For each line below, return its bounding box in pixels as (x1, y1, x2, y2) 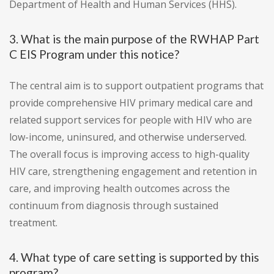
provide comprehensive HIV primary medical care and (9, 96, 253, 110)
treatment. (9, 216, 57, 230)
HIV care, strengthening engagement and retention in (9, 165, 257, 179)
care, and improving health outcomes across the (9, 182, 230, 196)
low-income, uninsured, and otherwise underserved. (9, 130, 246, 144)
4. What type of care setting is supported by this (9, 250, 259, 265)
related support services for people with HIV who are (9, 113, 252, 127)
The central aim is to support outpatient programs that (9, 79, 264, 93)
